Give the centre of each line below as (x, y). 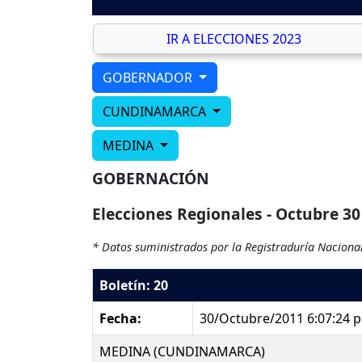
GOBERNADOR (149, 78)
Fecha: (120, 319)
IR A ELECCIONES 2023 (234, 39)
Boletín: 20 (134, 286)
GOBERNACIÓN (151, 179)
